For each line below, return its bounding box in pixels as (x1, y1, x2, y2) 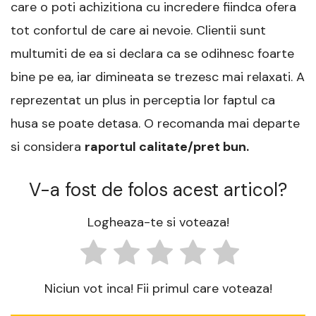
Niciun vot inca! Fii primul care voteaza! (44, 279, 272, 297)
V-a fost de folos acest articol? (29, 177, 287, 202)
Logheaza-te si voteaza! (87, 214, 229, 231)
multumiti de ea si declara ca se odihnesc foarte (11, 44, 294, 62)
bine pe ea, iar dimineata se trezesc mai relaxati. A (11, 68, 305, 85)
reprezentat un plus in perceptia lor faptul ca (11, 91, 275, 109)
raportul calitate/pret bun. (85, 138, 249, 155)
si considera (11, 138, 85, 155)
